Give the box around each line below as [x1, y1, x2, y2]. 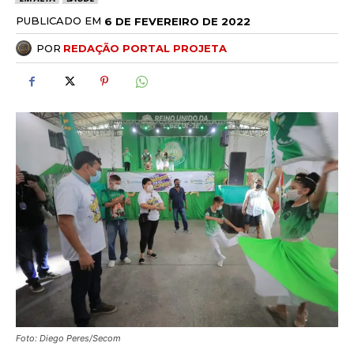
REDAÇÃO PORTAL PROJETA [63, 42, 227, 55]
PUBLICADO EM [16, 14, 101, 28]
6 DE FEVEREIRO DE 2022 [104, 14, 250, 28]
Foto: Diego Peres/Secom [16, 333, 121, 345]
